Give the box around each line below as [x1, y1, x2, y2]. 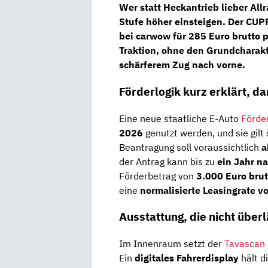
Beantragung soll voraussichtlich [119, 141, 261, 153]
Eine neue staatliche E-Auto [119, 112, 241, 124]
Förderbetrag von [119, 169, 196, 182]
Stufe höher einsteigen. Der [119, 16, 246, 28]
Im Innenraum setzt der [119, 237, 224, 250]
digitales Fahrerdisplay [135, 252, 239, 264]
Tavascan [224, 237, 265, 250]
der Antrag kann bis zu [119, 155, 217, 167]
